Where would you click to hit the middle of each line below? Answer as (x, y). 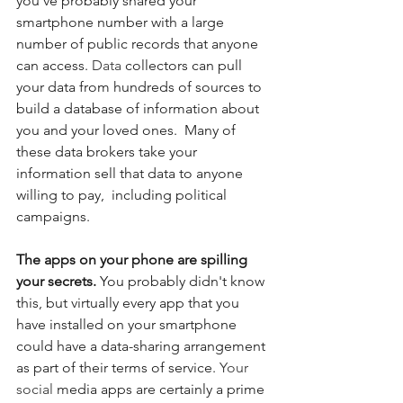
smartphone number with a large (122, 22)
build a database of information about (139, 109)
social (35, 390)
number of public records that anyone (139, 44)
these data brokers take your (108, 152)
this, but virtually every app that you (130, 303)
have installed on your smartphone (128, 325)
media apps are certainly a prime (161, 390)
